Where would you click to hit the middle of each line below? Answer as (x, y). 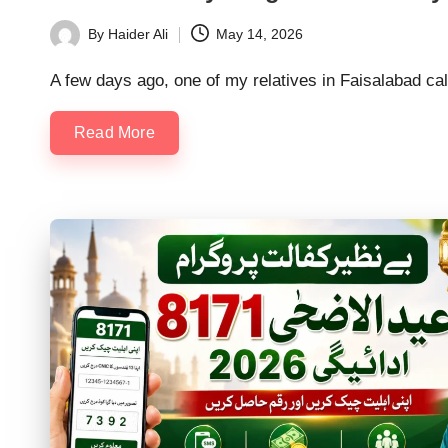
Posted (71, 45)
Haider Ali (138, 34)
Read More (114, 132)
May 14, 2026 (260, 34)
